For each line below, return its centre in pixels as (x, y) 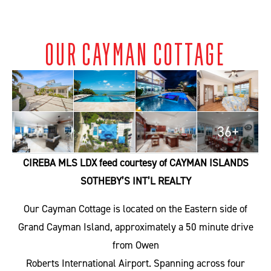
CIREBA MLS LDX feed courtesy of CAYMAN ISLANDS (135, 163)
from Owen (135, 245)
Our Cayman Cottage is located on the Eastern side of (135, 209)
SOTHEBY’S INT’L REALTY (135, 181)
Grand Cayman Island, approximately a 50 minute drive (135, 227)
